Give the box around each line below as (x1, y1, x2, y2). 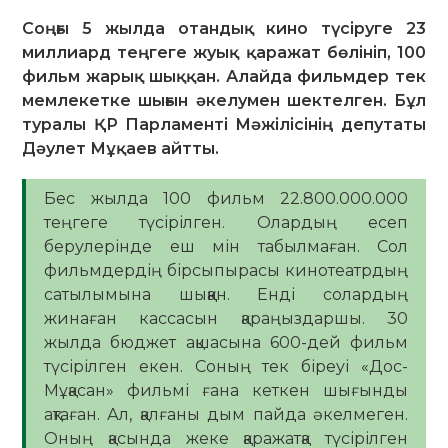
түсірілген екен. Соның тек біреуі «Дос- (44, 357, 408, 377)
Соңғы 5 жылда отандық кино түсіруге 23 (22, 18, 426, 38)
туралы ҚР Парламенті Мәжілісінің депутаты (22, 114, 426, 134)
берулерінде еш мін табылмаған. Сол (44, 237, 408, 257)
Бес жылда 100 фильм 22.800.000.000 (44, 189, 408, 209)
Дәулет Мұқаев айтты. (22, 138, 220, 158)
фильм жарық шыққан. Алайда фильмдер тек (22, 66, 426, 86)
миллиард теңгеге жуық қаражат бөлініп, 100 (22, 42, 426, 62)
